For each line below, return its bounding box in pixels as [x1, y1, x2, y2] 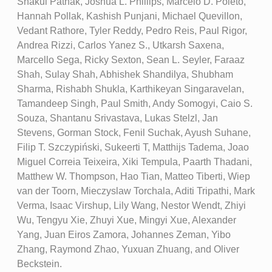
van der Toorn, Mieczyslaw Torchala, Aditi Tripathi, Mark [16, 186, 255, 197]
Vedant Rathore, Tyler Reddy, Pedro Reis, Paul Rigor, [16, 25, 247, 36]
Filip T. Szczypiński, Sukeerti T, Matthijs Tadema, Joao [16, 142, 249, 153]
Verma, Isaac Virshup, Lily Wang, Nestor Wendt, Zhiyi [16, 200, 246, 211]
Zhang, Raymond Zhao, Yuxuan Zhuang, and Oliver [16, 244, 239, 255]
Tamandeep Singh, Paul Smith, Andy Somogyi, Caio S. [16, 98, 253, 109]
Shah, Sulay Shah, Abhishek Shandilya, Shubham [16, 69, 233, 80]
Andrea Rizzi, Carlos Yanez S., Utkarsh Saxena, [16, 40, 224, 51]
